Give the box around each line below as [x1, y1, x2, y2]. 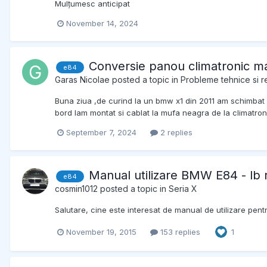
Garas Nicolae [55, 74, 110, 85]
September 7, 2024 [66, 128, 136, 138]
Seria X [169, 184, 197, 194]
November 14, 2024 [66, 18, 138, 28]
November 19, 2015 [66, 226, 136, 237]
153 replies [158, 226, 200, 237]
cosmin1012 [55, 184, 98, 194]
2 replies [158, 128, 193, 138]
